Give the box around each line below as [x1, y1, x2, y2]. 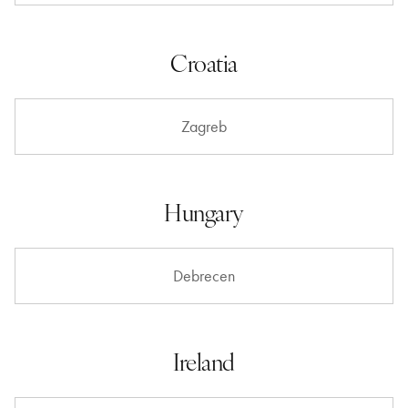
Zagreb [181, 117, 227, 137]
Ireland [173, 345, 235, 377]
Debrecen [173, 266, 235, 286]
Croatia [170, 46, 238, 78]
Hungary [164, 196, 244, 228]
